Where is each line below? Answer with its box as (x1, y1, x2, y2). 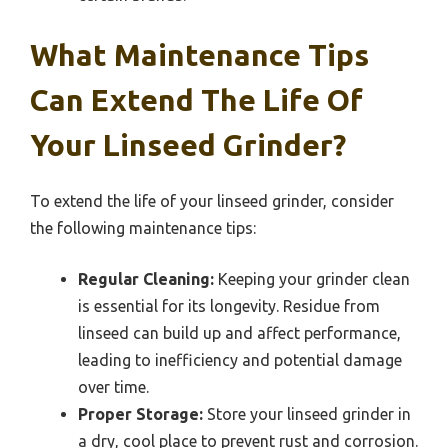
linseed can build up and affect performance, (78, 323, 401, 342)
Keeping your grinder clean (214, 269, 410, 288)
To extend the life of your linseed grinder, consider (30, 191, 394, 210)
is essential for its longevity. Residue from (78, 296, 380, 315)
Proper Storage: (78, 404, 203, 423)
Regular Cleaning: (78, 269, 214, 288)
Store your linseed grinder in (203, 404, 411, 423)
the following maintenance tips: (30, 218, 256, 237)
